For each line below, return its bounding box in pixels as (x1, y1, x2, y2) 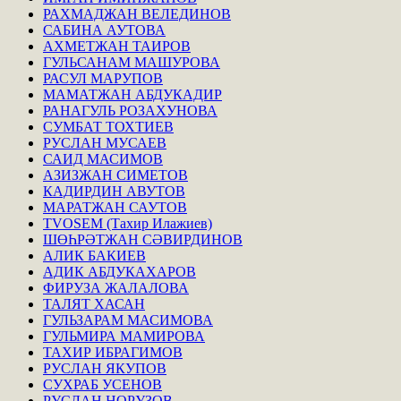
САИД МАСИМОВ (43, 150, 163, 166)
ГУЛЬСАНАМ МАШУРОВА (43, 54, 220, 70)
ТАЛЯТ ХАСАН (43, 295, 145, 311)
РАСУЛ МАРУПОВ (43, 70, 163, 86)
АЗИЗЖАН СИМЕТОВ (43, 166, 188, 183)
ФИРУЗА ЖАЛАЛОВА (43, 279, 189, 295)
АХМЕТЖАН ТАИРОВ (43, 38, 191, 54)
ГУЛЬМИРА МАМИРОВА (43, 328, 205, 344)
